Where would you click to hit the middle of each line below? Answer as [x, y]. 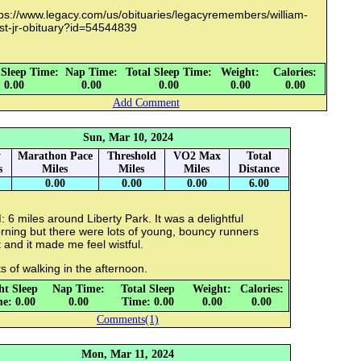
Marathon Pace [55, 156]
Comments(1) [128, 320]
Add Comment [146, 103]
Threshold [131, 156]
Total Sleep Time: [168, 73]
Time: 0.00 [147, 302]
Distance [259, 169]
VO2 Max [197, 156]
